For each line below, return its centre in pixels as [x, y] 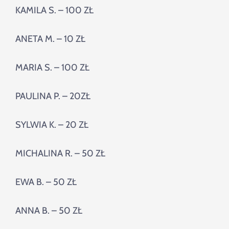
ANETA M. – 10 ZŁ [50, 39]
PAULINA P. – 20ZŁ [53, 96]
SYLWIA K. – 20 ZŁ [52, 125]
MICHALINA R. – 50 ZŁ [60, 154]
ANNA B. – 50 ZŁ [49, 211]
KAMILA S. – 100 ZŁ [54, 10]
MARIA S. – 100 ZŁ [52, 68]
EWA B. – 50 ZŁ [46, 182]
